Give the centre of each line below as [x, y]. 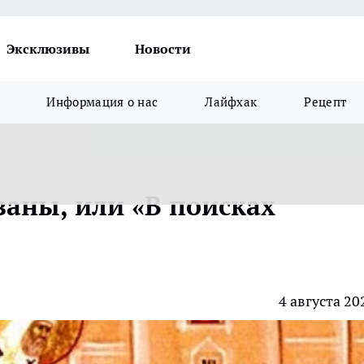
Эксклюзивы [48, 49]
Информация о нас [102, 102]
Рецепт [325, 102]
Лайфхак [231, 102]
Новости [163, 49]
